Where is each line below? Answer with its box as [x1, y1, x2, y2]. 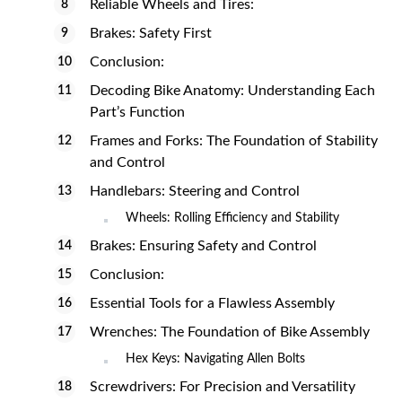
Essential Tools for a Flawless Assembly [90, 296, 335, 310]
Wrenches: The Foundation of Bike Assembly [90, 325, 370, 339]
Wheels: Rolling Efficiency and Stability [126, 212, 339, 224]
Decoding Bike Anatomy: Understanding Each [90, 83, 375, 98]
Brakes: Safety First [90, 26, 212, 40]
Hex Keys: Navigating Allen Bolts [126, 353, 305, 365]
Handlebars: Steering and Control [90, 184, 300, 198]
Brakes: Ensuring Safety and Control [90, 239, 317, 253]
